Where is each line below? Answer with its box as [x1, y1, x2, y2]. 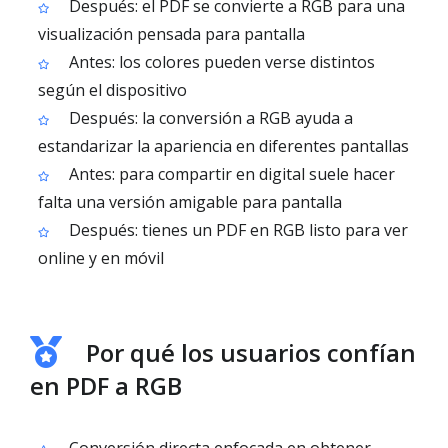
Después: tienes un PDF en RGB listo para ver [65, 219, 408, 241]
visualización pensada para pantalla [38, 23, 305, 45]
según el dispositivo [38, 79, 187, 101]
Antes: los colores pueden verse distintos [65, 51, 375, 73]
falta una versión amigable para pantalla [38, 191, 342, 213]
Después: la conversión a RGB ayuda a [65, 107, 353, 129]
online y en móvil [38, 247, 164, 269]
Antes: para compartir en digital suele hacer [65, 163, 395, 185]
